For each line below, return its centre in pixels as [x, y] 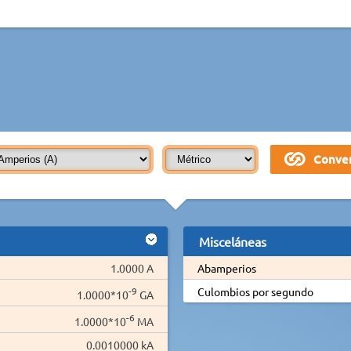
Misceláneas [232, 241]
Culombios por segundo [255, 291]
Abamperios [226, 268]
